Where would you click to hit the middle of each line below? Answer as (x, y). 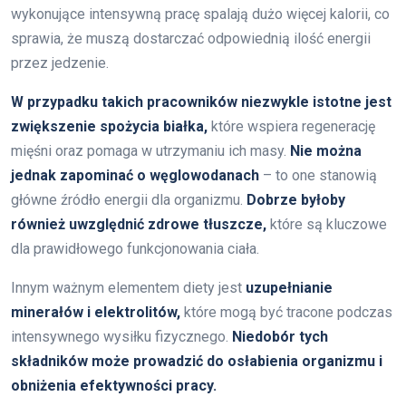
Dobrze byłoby (296, 199)
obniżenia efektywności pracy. (114, 385)
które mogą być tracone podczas (286, 312)
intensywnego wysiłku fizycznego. (121, 336)
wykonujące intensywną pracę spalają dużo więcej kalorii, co (200, 14)
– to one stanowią (318, 175)
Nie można (326, 150)
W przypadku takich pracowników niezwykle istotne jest (201, 101)
